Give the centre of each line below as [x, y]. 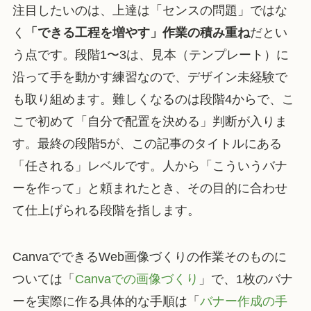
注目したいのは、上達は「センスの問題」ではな [150, 10]
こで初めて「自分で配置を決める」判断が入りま [150, 121]
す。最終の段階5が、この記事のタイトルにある [147, 143]
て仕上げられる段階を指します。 [106, 210]
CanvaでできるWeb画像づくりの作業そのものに [149, 257]
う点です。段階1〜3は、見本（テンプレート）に [150, 54]
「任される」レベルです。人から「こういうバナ [150, 166]
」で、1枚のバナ [245, 279]
